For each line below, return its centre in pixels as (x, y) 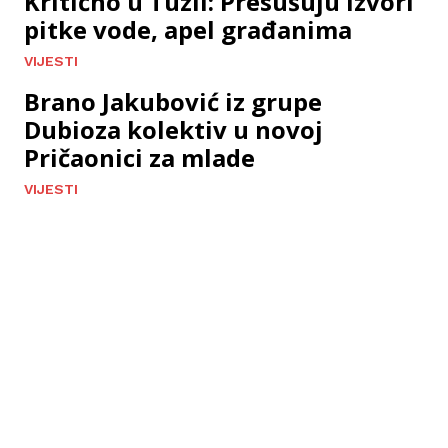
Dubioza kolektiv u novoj (173, 130)
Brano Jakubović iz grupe (173, 102)
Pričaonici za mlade (139, 158)
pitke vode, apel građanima (188, 30)
